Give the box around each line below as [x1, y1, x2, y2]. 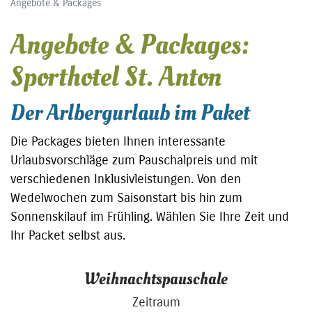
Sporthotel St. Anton [10, 57, 221, 96]
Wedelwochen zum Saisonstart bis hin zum [10, 189, 242, 205]
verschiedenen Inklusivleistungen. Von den [10, 171, 241, 187]
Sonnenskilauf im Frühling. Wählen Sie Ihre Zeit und [10, 208, 289, 224]
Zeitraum [132, 294, 180, 310]
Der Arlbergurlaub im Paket [10, 97, 249, 128]
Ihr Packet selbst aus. [10, 227, 125, 243]
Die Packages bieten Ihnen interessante [10, 133, 226, 149]
